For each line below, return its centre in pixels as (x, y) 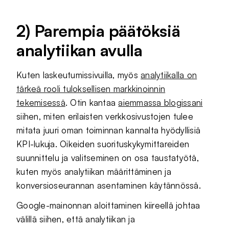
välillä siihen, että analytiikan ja (76, 219)
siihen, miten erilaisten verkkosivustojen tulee (105, 116)
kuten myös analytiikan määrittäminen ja (94, 171)
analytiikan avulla (79, 50)
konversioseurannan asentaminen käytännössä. (109, 185)
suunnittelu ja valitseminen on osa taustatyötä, (108, 157)
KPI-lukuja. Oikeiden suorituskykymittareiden (103, 144)
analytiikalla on (169, 75)
